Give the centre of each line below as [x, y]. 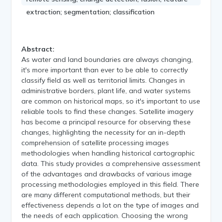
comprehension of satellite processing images [95, 142]
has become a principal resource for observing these [106, 122]
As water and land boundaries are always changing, [107, 59]
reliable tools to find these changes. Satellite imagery [108, 111]
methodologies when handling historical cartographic [108, 153]
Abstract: [38, 49]
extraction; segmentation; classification [91, 12]
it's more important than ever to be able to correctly [105, 70]
